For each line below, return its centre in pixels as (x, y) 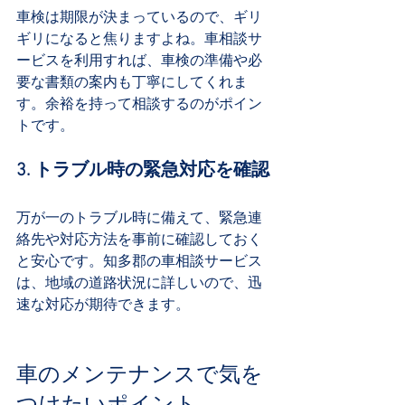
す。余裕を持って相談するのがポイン (139, 103)
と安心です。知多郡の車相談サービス (139, 260)
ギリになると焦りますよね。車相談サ (139, 38)
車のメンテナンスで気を (140, 373)
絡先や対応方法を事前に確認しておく (139, 239)
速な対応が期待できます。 (103, 304)
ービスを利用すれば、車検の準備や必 (139, 60)
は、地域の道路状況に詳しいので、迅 (139, 282)
